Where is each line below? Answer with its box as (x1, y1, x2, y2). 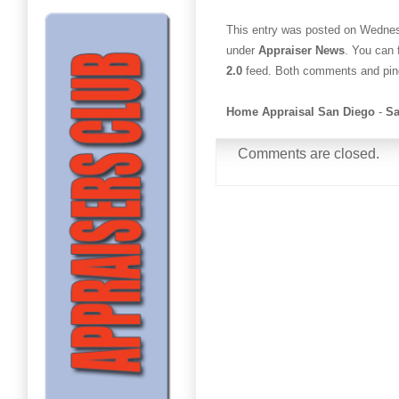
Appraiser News (258, 43, 345, 57)
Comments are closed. (238, 145, 379, 161)
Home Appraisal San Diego (226, 104, 375, 118)
